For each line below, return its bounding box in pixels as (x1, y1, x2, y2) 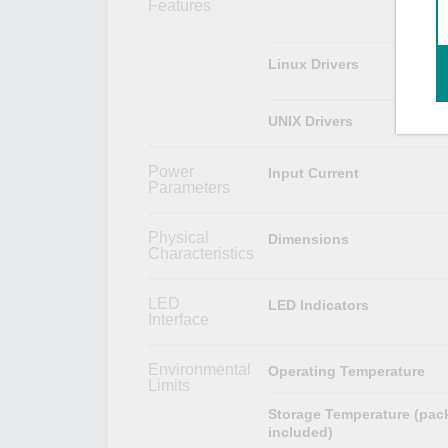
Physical (148, 228, 209, 246)
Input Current (267, 164, 359, 181)
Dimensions (267, 230, 349, 247)
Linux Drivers (267, 55, 359, 72)
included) (267, 423, 333, 440)
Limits (148, 376, 190, 394)
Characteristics (148, 244, 254, 262)
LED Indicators (267, 296, 369, 313)
